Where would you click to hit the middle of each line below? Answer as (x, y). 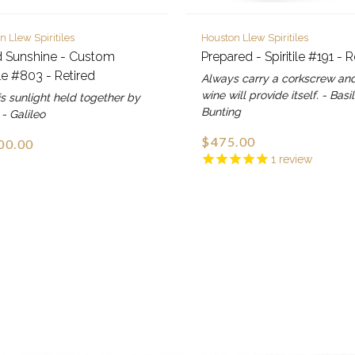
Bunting (221, 111)
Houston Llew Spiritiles (255, 37)
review (294, 160)
